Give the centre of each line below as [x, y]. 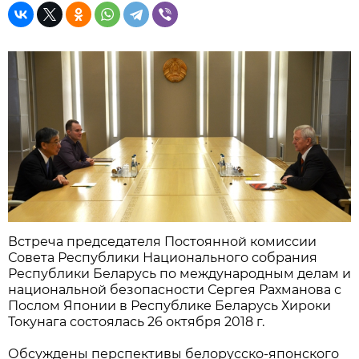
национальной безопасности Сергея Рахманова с [175, 290]
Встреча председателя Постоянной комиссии [162, 242]
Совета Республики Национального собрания [163, 258]
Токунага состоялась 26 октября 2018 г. [136, 322]
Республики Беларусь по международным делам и [179, 274]
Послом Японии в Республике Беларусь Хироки [169, 306]
